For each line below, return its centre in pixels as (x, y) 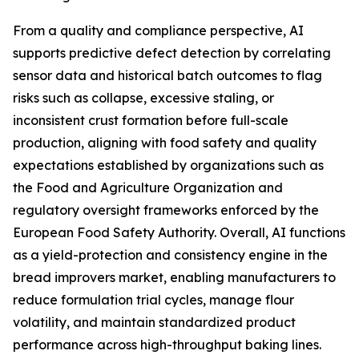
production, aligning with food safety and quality (165, 142)
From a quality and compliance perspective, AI (158, 30)
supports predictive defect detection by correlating (172, 52)
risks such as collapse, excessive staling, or (143, 97)
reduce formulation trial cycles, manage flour (153, 299)
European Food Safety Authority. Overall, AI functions (179, 232)
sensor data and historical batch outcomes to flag (167, 75)
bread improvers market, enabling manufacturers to (174, 277)
